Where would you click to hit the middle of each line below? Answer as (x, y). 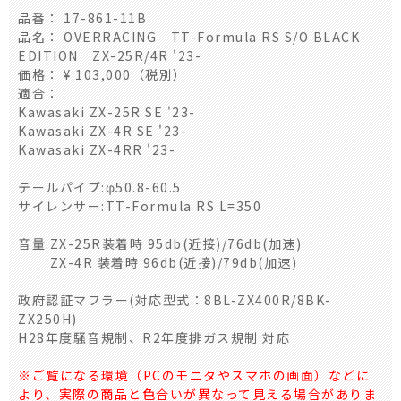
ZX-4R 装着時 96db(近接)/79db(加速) (158, 262)
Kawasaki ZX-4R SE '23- (102, 130)
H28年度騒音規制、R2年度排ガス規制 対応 (154, 337)
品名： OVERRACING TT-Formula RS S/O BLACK (189, 36)
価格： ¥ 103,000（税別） (102, 74)
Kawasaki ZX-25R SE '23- (107, 111)
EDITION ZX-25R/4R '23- (110, 55)
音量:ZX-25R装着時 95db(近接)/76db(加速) (160, 243)
